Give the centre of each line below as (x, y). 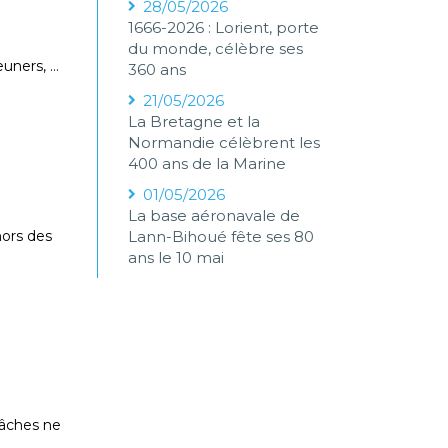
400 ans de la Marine (207, 163)
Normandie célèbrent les (224, 142)
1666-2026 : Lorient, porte (224, 27)
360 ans (157, 69)
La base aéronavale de (214, 215)
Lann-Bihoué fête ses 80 (221, 236)
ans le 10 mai (176, 257)
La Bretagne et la (194, 121)
